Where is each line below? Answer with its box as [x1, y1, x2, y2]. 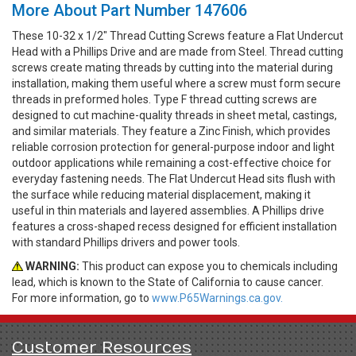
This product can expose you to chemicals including [79, 260, 338, 273]
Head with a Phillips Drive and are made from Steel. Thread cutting [12, 45, 343, 59]
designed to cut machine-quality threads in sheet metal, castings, [12, 109, 337, 122]
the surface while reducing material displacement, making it [12, 188, 311, 202]
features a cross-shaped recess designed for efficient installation [12, 220, 337, 234]
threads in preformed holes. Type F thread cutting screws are [12, 93, 317, 106]
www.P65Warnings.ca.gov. [152, 292, 283, 305]
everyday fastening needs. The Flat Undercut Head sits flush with [12, 172, 335, 186]
